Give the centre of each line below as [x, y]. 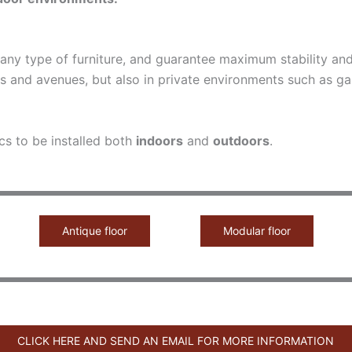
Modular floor [257, 230]
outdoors [241, 141]
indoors [159, 141]
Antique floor [95, 230]
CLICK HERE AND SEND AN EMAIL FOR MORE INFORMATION [176, 340]
